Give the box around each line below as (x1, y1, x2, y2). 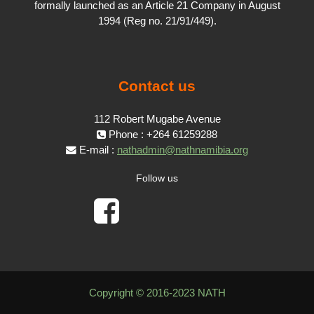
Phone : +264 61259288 (106, 129, 217, 141)
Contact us (118, 78, 196, 95)
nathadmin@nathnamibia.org (117, 144, 248, 156)
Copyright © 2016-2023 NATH (88, 287, 226, 299)
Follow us (136, 172, 178, 184)
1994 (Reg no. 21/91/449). (97, 15, 217, 27)
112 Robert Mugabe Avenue (93, 114, 221, 125)
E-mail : (76, 144, 117, 156)
